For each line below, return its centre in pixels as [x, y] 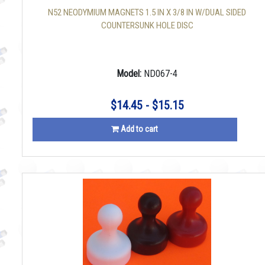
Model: [130, 74]
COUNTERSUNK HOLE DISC [147, 25]
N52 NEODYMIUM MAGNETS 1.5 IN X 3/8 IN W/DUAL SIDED [147, 12]
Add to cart [138, 129]
